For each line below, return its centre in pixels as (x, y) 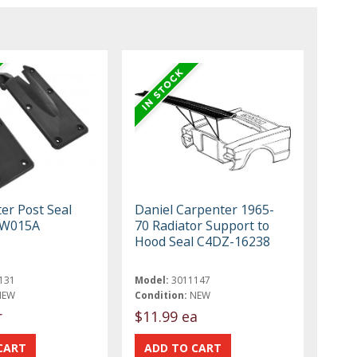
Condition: (161, 295)
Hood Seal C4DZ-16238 (203, 241)
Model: (152, 280)
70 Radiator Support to (202, 225)
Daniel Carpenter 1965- (205, 209)
